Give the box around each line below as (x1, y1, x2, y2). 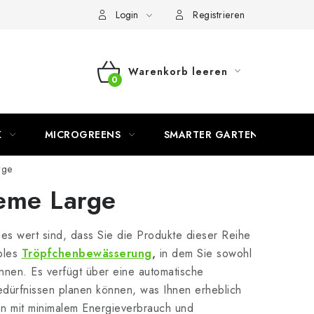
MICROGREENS (44, 128, 121, 142)
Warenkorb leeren (128, 64, 228, 78)
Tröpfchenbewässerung (21, 245, 152, 261)
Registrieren (193, 8, 245, 22)
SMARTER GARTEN (163, 128, 259, 142)
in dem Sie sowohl (156, 245, 252, 261)
